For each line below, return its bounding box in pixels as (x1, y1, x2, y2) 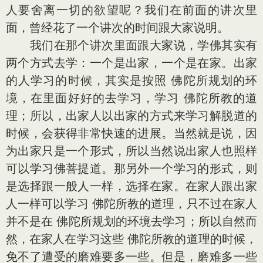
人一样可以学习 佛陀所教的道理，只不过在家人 (6, 197, 257, 211)
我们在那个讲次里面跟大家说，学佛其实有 (6, 38, 257, 52)
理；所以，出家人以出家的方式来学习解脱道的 (6, 109, 257, 123)
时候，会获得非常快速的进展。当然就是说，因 (6, 126, 257, 140)
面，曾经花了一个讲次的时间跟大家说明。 (6, 21, 229, 35)
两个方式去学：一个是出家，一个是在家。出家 (6, 56, 257, 70)
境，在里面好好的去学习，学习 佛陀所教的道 (6, 91, 257, 105)
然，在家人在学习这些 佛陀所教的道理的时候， (6, 232, 257, 246)
